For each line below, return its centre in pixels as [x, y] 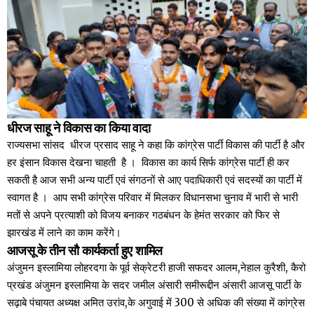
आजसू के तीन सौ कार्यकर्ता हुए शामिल [85, 249]
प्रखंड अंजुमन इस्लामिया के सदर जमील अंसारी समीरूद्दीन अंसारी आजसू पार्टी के [154, 285]
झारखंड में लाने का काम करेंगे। [64, 232]
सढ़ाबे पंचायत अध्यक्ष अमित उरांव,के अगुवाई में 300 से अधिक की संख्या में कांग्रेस [156, 302]
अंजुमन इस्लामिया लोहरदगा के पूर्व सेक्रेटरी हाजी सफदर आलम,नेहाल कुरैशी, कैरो [156, 267]
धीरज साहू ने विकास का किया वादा [78, 127]
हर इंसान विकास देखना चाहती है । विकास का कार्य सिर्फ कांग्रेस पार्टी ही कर [148, 162]
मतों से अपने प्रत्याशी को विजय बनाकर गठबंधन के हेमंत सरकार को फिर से [143, 214]
